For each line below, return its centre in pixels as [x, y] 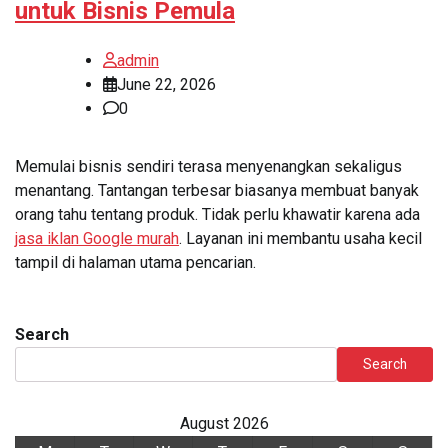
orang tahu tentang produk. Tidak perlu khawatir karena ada [217, 215]
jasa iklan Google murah [97, 239]
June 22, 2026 [166, 85]
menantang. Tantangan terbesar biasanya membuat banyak [217, 191]
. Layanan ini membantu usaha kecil [300, 239]
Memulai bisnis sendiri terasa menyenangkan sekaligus [208, 167]
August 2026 [224, 424]
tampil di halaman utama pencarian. [135, 263]
